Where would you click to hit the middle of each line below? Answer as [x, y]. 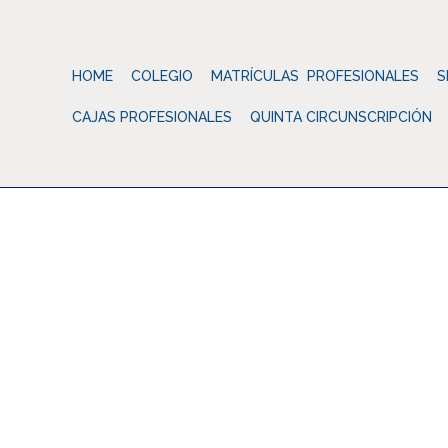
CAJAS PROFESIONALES [152, 117]
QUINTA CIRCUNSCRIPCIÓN [341, 117]
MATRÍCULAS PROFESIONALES [315, 76]
